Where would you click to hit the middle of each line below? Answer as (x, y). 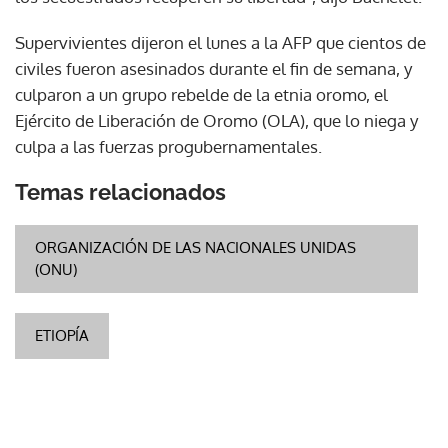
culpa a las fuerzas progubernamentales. (168, 146)
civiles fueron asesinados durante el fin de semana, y (213, 68)
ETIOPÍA (62, 335)
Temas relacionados (120, 191)
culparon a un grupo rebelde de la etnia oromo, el (201, 94)
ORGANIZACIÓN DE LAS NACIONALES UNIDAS (195, 247)
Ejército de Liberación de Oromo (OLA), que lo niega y (216, 120)
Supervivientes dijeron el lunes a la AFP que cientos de (220, 42)
